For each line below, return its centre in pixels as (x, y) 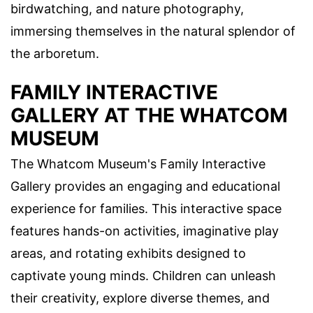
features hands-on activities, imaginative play (145, 231)
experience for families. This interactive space (146, 208)
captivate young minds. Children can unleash (143, 275)
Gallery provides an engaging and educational (145, 186)
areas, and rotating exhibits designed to (128, 253)
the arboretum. (55, 53)
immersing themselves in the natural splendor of (153, 31)
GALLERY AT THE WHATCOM (149, 115)
